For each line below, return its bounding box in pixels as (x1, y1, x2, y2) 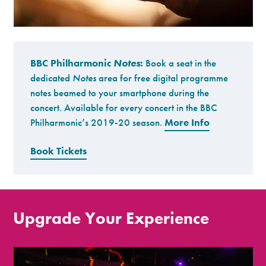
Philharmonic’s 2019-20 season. (30, 116, 165, 129)
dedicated (30, 71, 73, 85)
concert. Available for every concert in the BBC (30, 101, 218, 115)
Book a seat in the (143, 56, 217, 70)
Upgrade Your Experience (13, 207, 210, 229)
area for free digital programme (96, 71, 229, 85)
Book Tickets (30, 144, 87, 158)
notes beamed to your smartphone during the (30, 86, 210, 100)
